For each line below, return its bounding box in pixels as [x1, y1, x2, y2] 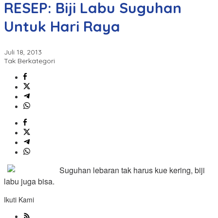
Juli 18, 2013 [4, 48, 42, 57]
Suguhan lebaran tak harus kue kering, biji [59, 164, 205, 176]
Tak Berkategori [4, 56, 55, 66]
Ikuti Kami [4, 195, 34, 205]
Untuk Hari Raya [4, 17, 120, 36]
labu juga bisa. [4, 176, 54, 187]
